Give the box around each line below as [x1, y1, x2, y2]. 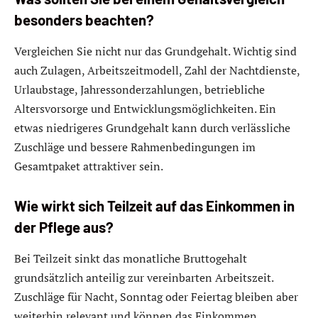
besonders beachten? [14, 11, 154, 29]
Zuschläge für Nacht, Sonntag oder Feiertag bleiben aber [14, 288, 298, 305]
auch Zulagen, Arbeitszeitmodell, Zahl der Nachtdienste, [14, 62, 300, 78]
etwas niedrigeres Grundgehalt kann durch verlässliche [14, 119, 290, 136]
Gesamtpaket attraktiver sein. [14, 158, 163, 174]
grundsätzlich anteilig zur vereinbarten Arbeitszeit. [14, 269, 273, 285]
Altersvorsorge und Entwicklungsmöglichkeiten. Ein [14, 100, 276, 116]
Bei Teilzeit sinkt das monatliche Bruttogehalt [14, 250, 247, 266]
